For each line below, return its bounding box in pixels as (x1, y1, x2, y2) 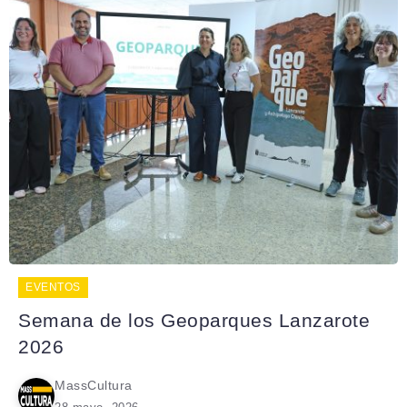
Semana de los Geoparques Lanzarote (18, 309, 370, 331)
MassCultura (55, 377, 133, 392)
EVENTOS (25, 280, 81, 293)
